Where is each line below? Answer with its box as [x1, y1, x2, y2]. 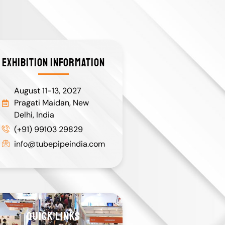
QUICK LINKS [27, 209, 80, 223]
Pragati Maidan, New [14, 97, 89, 108]
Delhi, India [14, 109, 54, 120]
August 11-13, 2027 [14, 85, 81, 96]
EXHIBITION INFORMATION [2, 56, 105, 70]
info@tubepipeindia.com [14, 139, 105, 149]
